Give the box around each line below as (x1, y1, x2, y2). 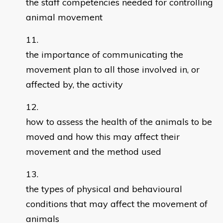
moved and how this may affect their (26, 131, 180, 143)
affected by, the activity (26, 79, 123, 91)
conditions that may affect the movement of (26, 198, 208, 210)
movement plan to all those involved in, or (26, 64, 200, 76)
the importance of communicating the (26, 49, 183, 61)
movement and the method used (26, 146, 161, 158)
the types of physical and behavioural (26, 183, 182, 195)
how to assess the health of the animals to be (26, 116, 212, 128)
